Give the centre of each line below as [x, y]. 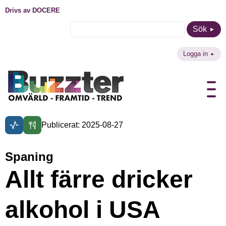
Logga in [195, 54]
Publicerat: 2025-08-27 [82, 125]
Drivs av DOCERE [33, 10]
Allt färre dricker [99, 179]
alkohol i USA [83, 210]
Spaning [29, 157]
